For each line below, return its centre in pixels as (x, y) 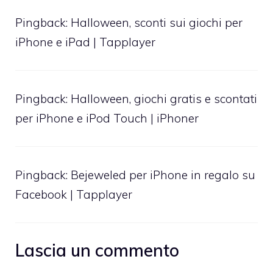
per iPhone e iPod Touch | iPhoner (107, 118)
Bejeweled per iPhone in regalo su (163, 175)
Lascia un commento (97, 250)
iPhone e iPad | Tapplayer (85, 42)
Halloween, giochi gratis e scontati (164, 98)
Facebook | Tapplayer (74, 194)
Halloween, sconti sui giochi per (157, 22)
